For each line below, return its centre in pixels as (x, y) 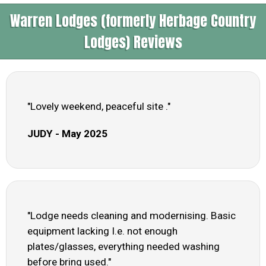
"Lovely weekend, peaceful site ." (99, 107)
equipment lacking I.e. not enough (102, 231)
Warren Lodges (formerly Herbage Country (133, 21)
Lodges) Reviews (133, 42)
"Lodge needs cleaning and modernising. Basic (132, 216)
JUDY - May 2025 (67, 134)
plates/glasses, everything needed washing (123, 247)
